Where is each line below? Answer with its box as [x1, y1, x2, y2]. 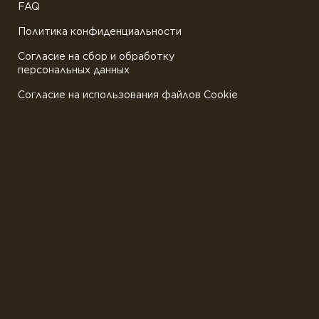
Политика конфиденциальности [17, 26, 182, 37]
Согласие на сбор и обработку [17, 51, 174, 62]
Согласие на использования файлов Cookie [17, 89, 238, 100]
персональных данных [17, 64, 130, 75]
